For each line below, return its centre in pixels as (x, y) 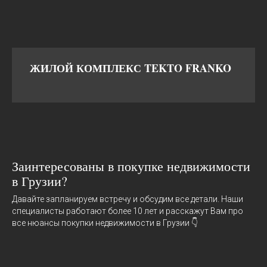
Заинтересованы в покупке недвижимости (131, 166)
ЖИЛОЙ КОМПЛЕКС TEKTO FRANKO (131, 68)
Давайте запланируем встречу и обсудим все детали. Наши (128, 199)
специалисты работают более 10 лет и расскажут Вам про (128, 211)
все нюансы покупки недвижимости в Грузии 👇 (105, 223)
